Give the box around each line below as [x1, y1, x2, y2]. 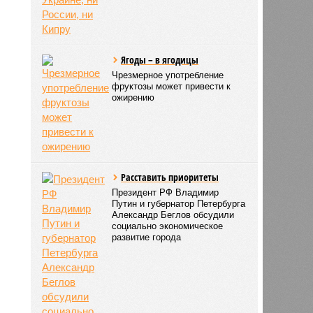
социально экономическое [112, 220, 224, 231]
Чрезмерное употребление [112, 69, 224, 80]
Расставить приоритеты [121, 170, 219, 184]
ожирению [112, 92, 155, 103]
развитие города [112, 231, 182, 242]
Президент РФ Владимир [112, 187, 219, 198]
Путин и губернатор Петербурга [112, 198, 246, 209]
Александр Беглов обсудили [112, 209, 235, 220]
